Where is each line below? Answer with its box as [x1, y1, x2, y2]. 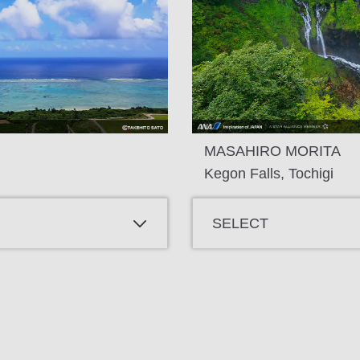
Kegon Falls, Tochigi [204, 166, 333, 182]
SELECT [212, 215, 268, 231]
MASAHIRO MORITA [204, 143, 341, 160]
